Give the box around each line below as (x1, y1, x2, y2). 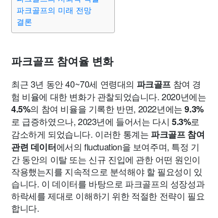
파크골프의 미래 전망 (17, 5, 91, 15)
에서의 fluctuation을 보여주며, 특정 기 (56, 140, 200, 153)
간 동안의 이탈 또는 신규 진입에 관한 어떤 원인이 (11, 153, 200, 165)
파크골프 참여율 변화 (11, 55, 113, 68)
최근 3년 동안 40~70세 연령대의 (11, 77, 137, 90)
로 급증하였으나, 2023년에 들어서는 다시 (11, 115, 172, 127)
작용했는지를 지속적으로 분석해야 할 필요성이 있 (11, 165, 202, 178)
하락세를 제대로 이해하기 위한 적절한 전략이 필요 (11, 189, 205, 202)
